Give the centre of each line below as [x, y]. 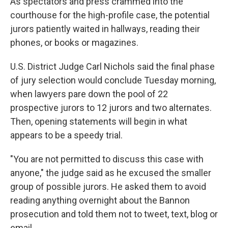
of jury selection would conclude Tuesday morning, [113, 80]
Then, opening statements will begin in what [99, 121]
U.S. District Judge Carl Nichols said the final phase [112, 66]
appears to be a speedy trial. [66, 135]
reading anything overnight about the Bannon [100, 200]
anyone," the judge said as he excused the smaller [111, 173]
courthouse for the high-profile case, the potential [110, 15]
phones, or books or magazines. [74, 42]
